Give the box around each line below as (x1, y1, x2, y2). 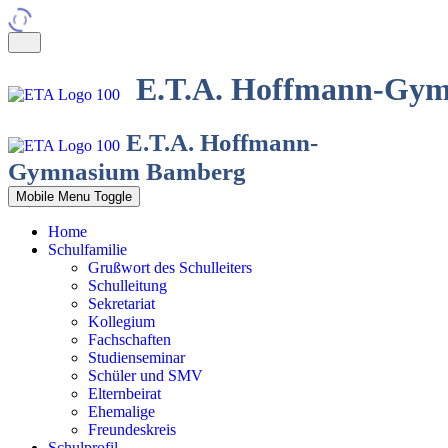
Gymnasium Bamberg (8, 157, 246, 185)
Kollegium (88, 313, 155, 330)
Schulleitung (88, 277, 167, 294)
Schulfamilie (48, 241, 127, 258)
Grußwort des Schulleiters (88, 259, 252, 276)
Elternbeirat (88, 385, 161, 402)
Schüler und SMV (88, 367, 203, 384)
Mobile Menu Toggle (16, 189, 132, 204)
